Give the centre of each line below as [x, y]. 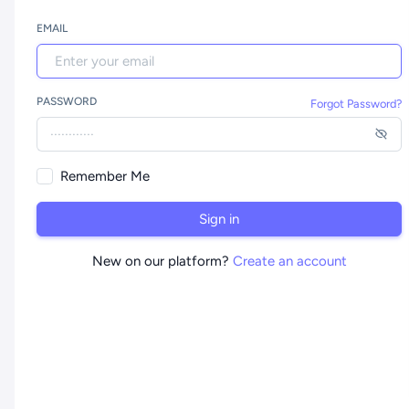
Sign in [219, 219]
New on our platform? [160, 261]
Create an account [289, 261]
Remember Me [105, 176]
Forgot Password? [356, 103]
